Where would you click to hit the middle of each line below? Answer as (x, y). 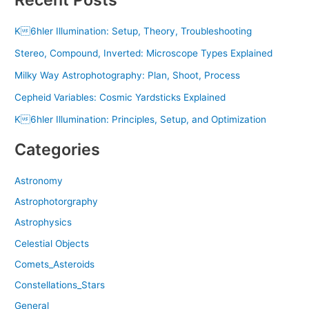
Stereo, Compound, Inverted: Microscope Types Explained (144, 53)
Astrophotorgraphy (57, 202)
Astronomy (39, 180)
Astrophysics (43, 222)
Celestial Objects (52, 243)
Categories (58, 150)
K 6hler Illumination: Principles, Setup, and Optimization (141, 119)
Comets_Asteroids (55, 264)
